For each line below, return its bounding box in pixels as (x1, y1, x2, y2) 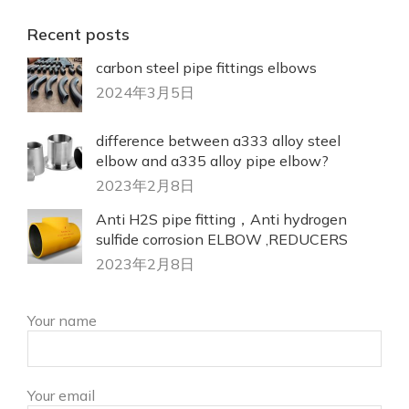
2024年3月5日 (96, 82, 194, 101)
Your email (27, 385, 95, 404)
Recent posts (27, 23, 130, 45)
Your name (27, 310, 97, 330)
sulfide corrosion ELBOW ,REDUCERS (96, 229, 348, 248)
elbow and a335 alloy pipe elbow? (96, 151, 329, 170)
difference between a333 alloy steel (96, 131, 341, 150)
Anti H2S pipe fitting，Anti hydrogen (96, 209, 347, 228)
